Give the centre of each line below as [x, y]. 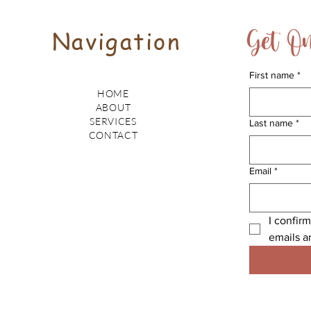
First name [272, 75]
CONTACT [113, 135]
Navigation [117, 42]
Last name [271, 123]
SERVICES [113, 121]
